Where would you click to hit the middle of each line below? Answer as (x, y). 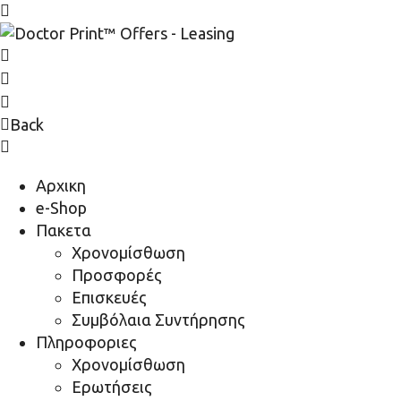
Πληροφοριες (86, 342)
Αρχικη (61, 185)
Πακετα (64, 230)
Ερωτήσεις (112, 387)
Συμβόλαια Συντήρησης (158, 320)
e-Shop (61, 208)
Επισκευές (109, 297)
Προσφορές (117, 275)
